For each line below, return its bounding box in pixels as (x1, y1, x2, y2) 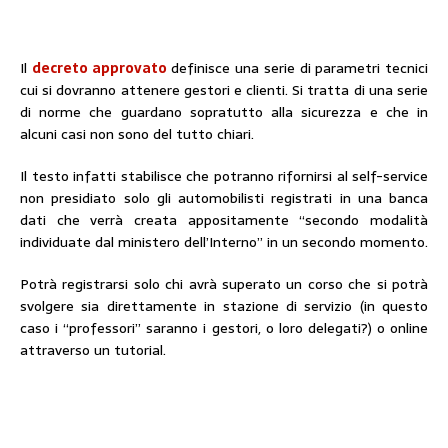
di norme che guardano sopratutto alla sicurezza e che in (20, 101, 428, 123)
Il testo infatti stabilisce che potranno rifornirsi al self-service (20, 165, 428, 187)
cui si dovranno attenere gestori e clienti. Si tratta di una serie (20, 79, 428, 101)
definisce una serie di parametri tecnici (166, 57, 428, 79)
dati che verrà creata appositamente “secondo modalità (20, 209, 428, 231)
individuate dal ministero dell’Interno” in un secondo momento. (20, 231, 428, 253)
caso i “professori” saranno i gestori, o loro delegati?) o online (20, 317, 428, 339)
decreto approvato (31, 57, 167, 79)
